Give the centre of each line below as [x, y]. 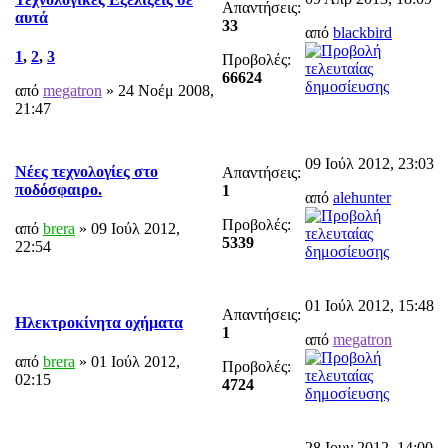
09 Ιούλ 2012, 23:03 [369, 163]
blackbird [362, 32]
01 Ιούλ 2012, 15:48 [369, 305]
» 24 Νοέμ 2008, [158, 91]
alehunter [362, 197]
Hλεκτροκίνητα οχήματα [99, 323]
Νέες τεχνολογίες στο [86, 172]
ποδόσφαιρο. [58, 190]
